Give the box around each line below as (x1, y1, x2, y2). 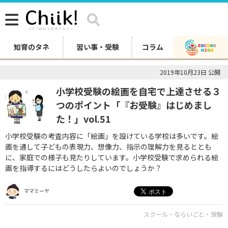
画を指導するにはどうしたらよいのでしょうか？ (5, 163, 162, 173)
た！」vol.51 (56, 112, 111, 125)
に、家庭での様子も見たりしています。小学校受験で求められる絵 (5, 152, 218, 162)
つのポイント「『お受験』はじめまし (56, 98, 212, 111)
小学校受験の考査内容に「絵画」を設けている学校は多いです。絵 (5, 131, 218, 141)
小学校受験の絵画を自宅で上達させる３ (56, 84, 221, 98)
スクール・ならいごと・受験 (144, 210, 223, 218)
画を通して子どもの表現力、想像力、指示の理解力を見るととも (5, 141, 212, 152)
